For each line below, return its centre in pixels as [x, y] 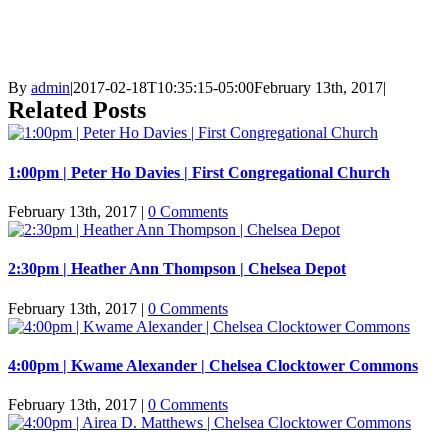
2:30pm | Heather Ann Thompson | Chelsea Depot [177, 269]
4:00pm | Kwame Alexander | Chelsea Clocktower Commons [213, 365]
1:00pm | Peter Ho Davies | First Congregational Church [199, 172]
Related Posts [77, 110]
